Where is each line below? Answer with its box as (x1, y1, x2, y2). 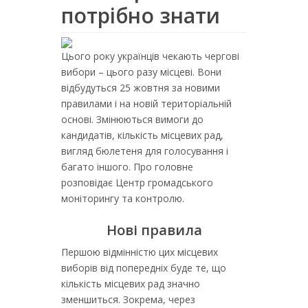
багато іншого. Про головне (61, 160, 193, 173)
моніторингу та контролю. (61, 192, 184, 205)
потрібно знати (61, 1, 220, 30)
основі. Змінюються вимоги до (61, 113, 203, 126)
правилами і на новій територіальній (61, 97, 232, 110)
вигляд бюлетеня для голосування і (61, 144, 228, 157)
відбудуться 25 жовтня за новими (61, 81, 220, 94)
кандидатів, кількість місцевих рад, (61, 129, 223, 142)
